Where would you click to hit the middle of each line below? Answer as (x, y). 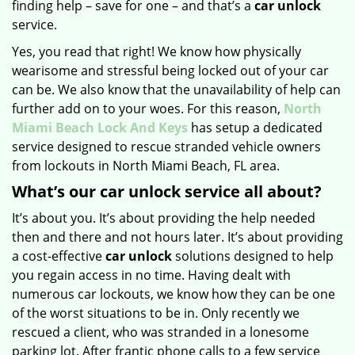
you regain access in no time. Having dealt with (151, 275)
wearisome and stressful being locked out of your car (170, 71)
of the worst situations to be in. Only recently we (156, 313)
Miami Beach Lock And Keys (100, 128)
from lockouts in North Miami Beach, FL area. (146, 166)
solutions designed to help (253, 256)
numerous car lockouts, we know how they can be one (174, 294)
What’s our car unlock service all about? (167, 191)
